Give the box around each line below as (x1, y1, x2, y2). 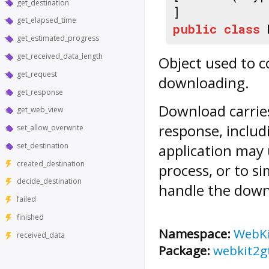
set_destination (17, 140, 68, 151)
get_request (17, 68, 57, 79)
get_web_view (17, 104, 63, 115)
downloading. (159, 73, 249, 93)
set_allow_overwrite (17, 122, 83, 133)
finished (17, 211, 44, 222)
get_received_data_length (17, 50, 103, 61)
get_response (17, 86, 63, 97)
